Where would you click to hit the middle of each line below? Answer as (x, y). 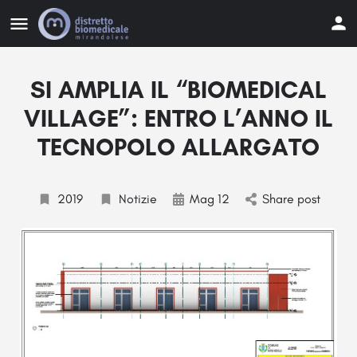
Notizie (137, 199)
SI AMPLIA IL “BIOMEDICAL (178, 90)
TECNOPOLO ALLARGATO (178, 147)
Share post (291, 199)
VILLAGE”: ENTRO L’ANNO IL (178, 118)
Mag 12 (209, 199)
